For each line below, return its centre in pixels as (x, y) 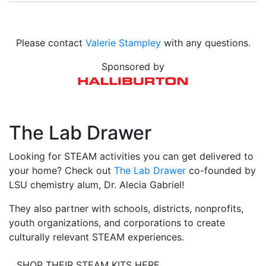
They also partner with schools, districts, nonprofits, (126, 208)
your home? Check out (61, 170)
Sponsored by (133, 66)
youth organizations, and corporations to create (117, 223)
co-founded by (221, 170)
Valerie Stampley (123, 43)
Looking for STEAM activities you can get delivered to (131, 156)
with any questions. (205, 43)
